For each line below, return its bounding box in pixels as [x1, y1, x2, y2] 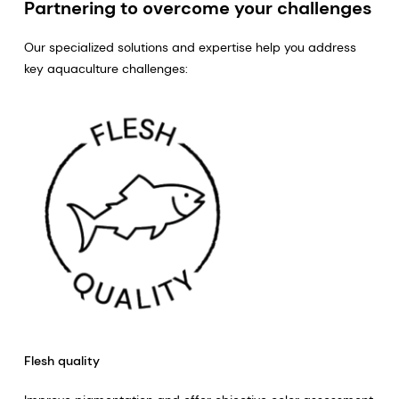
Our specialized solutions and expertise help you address [23, 39, 356, 56]
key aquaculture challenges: [23, 61, 188, 77]
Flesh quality [23, 353, 100, 370]
